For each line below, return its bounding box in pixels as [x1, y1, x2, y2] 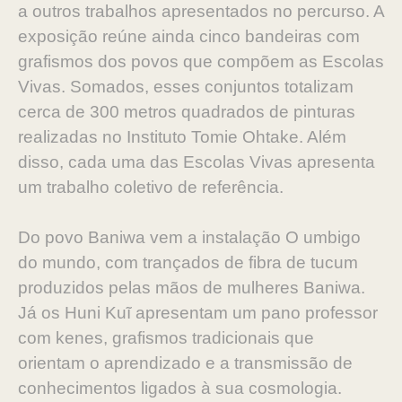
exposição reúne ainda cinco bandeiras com [18, 27, 360, 46]
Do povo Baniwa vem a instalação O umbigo [18, 228, 361, 247]
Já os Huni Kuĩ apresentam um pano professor [18, 303, 378, 322]
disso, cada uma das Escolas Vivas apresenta [18, 153, 375, 171]
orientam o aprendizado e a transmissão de [18, 354, 353, 372]
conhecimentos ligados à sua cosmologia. [18, 379, 342, 398]
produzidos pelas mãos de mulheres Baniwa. [18, 278, 365, 297]
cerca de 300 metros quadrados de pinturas [18, 102, 355, 121]
